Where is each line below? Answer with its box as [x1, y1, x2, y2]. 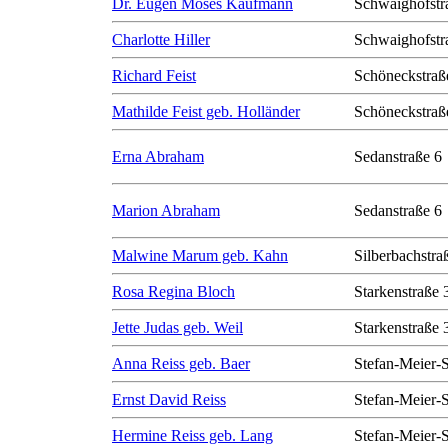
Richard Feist [112, 67, 196, 84]
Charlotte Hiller [112, 31, 210, 48]
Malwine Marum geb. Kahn [112, 247, 288, 264]
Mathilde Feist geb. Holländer [112, 103, 300, 120]
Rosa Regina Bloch [112, 283, 235, 300]
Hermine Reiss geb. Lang [112, 427, 273, 444]
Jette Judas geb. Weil [112, 319, 243, 336]
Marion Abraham [112, 202, 220, 219]
